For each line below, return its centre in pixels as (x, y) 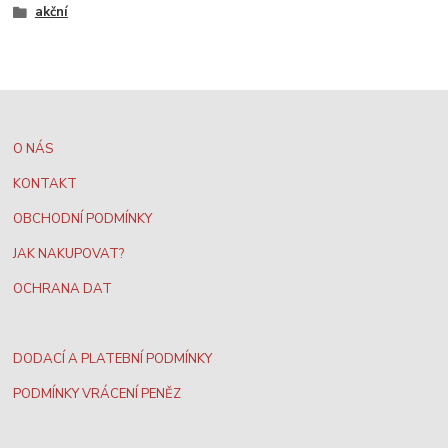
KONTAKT (45, 183)
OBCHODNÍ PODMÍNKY (83, 218)
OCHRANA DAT (63, 288)
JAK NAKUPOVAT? (69, 253)
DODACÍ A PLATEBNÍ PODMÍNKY (113, 358)
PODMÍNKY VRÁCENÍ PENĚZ (97, 393)
